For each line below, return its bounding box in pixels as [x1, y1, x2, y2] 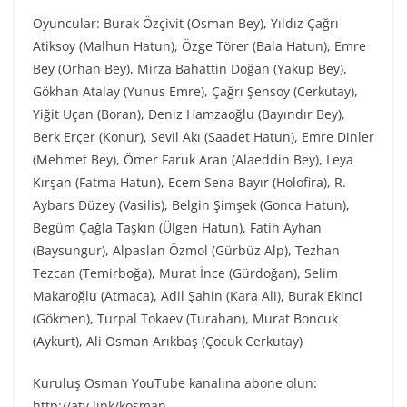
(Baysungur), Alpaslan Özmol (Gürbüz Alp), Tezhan [33, 241, 340, 259]
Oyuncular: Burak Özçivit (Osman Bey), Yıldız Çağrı [33, 14, 339, 32]
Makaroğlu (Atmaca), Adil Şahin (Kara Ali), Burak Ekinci [33, 286, 362, 304]
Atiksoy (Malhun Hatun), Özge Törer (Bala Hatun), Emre [33, 36, 366, 55]
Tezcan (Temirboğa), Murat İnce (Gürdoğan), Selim [33, 263, 338, 282]
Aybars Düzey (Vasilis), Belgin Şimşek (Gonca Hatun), [33, 195, 350, 213]
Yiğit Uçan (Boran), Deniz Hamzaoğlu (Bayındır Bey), [33, 104, 345, 123]
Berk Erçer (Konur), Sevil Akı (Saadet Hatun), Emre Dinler [33, 127, 374, 145]
